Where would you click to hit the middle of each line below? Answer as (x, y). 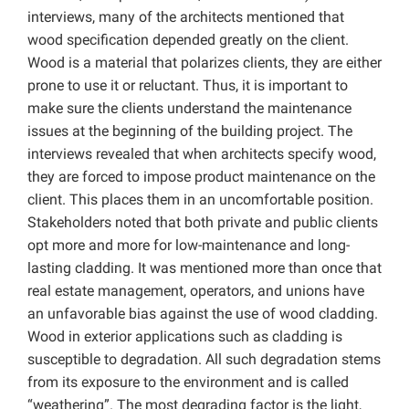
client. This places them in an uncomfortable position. (200, 199)
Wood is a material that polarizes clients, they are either (204, 62)
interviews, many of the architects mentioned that (186, 16)
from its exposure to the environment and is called (188, 382)
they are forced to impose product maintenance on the (201, 176)
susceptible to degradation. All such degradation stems (204, 359)
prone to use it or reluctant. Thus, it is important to (188, 85)
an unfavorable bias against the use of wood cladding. (203, 313)
